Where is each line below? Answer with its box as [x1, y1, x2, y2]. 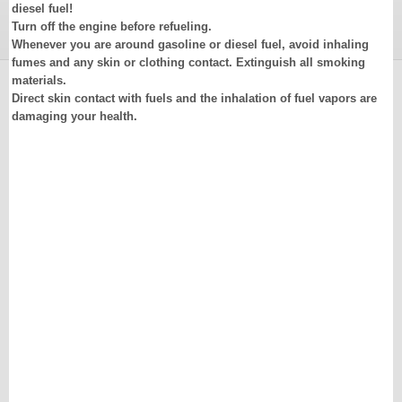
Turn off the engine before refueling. [12, 20, 212, 33]
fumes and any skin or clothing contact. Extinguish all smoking [12, 56, 365, 69]
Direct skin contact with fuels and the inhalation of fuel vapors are [12, 92, 377, 105]
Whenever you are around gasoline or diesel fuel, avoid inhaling [12, 38, 369, 51]
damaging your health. [12, 109, 137, 123]
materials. [12, 74, 66, 87]
